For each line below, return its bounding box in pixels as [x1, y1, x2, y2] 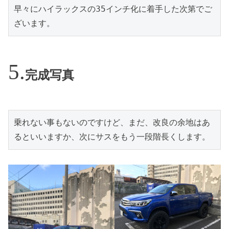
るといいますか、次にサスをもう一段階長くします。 [14, 132, 210, 142]
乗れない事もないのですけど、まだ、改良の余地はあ [14, 118, 210, 128]
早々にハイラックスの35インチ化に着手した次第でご [14, 4, 212, 14]
